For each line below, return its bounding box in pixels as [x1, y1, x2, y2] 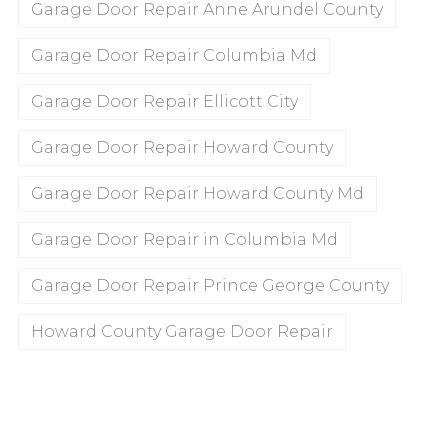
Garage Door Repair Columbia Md [31, 46, 317, 66]
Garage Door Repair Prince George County [31, 276, 389, 296]
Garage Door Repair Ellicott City [31, 92, 298, 112]
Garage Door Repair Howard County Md [31, 184, 364, 204]
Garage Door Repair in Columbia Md [31, 230, 338, 250]
